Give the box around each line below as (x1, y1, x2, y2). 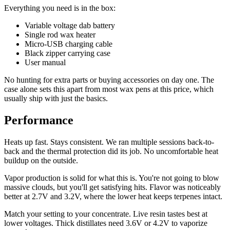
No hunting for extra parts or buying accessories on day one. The (4, 75, 214, 84)
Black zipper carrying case (25, 48, 110, 57)
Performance (4, 113, 73, 127)
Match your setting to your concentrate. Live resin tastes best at (4, 209, 207, 218)
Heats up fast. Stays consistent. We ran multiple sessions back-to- (4, 137, 214, 146)
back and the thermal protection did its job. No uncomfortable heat (4, 146, 218, 156)
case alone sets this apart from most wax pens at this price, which (4, 84, 214, 93)
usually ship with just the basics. (4, 93, 108, 103)
